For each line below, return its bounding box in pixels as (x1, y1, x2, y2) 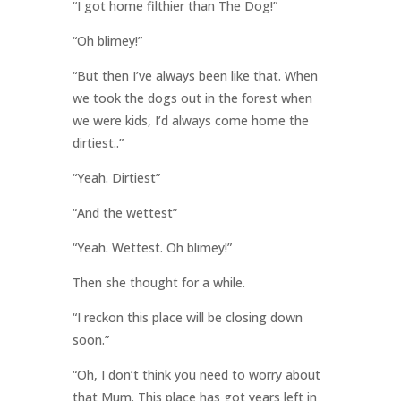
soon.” (72, 331, 109, 349)
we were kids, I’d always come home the (72, 112, 309, 130)
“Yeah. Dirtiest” (72, 169, 160, 187)
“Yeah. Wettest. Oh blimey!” (72, 239, 232, 257)
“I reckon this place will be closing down (72, 309, 303, 327)
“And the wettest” (72, 204, 177, 222)
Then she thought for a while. (72, 274, 245, 292)
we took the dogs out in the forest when (72, 90, 312, 107)
